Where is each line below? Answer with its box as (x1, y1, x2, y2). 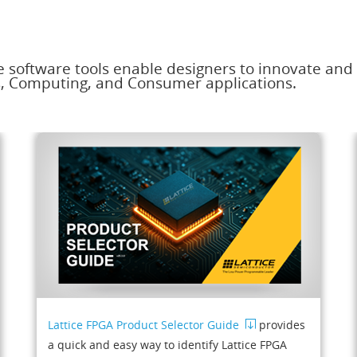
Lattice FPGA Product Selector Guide (48, 316, 240, 332)
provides (256, 316, 306, 332)
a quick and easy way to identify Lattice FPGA (48, 336, 288, 352)
